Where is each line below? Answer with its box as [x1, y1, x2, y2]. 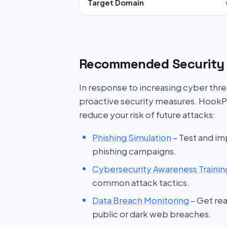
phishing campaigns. [92, 145, 176, 157]
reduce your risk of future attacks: [79, 109, 215, 120]
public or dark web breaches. [92, 208, 211, 219]
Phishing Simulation [92, 132, 171, 143]
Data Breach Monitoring [92, 195, 189, 206]
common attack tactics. [92, 177, 190, 188]
